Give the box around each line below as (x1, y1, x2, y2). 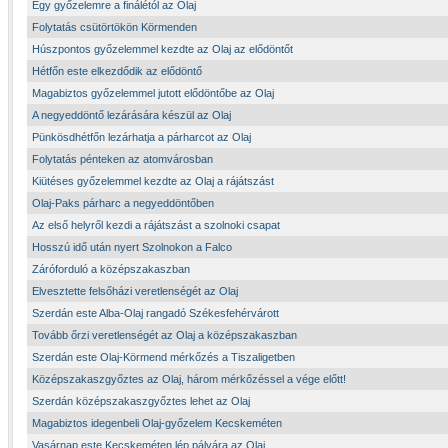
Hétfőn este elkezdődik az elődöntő (32, 65, 202, 77)
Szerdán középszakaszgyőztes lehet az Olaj (32, 395, 250, 407)
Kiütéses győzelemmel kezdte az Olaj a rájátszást (32, 175, 274, 187)
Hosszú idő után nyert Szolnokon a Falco (32, 241, 232, 253)
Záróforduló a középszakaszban (32, 263, 190, 275)
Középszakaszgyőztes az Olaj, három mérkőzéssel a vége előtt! (32, 373, 346, 385)
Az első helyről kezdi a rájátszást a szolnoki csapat (32, 219, 280, 231)
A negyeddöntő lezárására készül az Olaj (32, 109, 231, 121)
